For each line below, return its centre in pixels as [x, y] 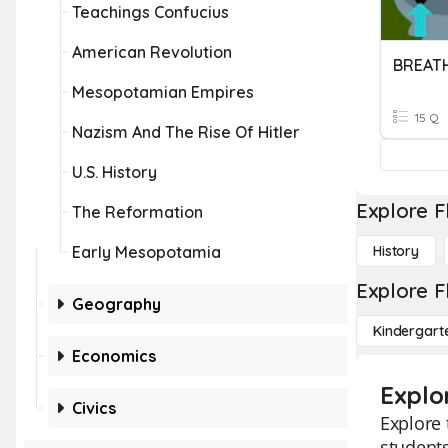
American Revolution [152, 52]
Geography [116, 304]
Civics [94, 408]
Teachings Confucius [150, 12]
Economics [114, 356]
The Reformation [137, 212]
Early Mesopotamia [146, 252]
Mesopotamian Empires [163, 92]
